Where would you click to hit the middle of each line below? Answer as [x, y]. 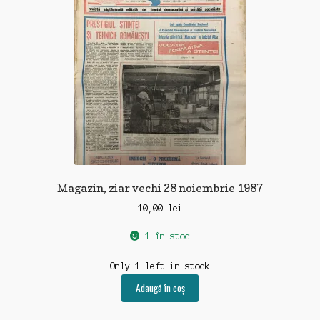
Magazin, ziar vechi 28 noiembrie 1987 [160, 187]
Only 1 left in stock [160, 266]
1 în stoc [167, 236]
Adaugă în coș [160, 288]
